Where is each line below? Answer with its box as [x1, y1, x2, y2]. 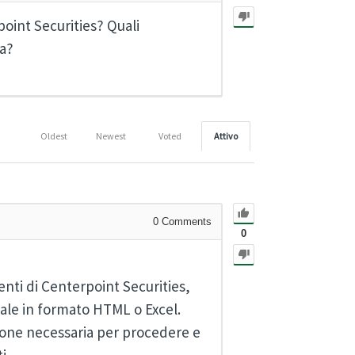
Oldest [40, 130, 67, 143]
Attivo [214, 130, 238, 143]
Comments [158, 216, 212, 228]
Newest [96, 130, 126, 143]
